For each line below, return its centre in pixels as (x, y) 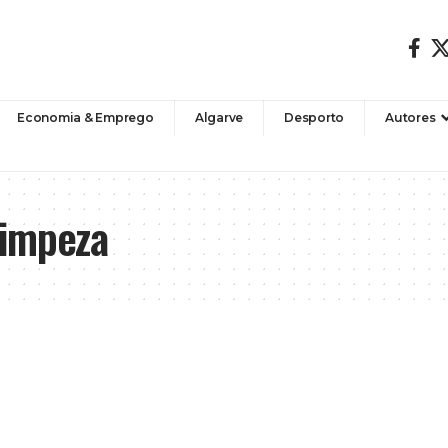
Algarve (219, 117)
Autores (410, 117)
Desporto (314, 117)
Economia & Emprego (85, 117)
